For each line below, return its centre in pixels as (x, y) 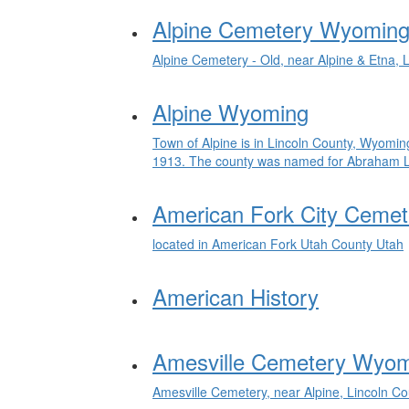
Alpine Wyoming (231, 112)
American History (236, 296)
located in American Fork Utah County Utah (278, 244)
